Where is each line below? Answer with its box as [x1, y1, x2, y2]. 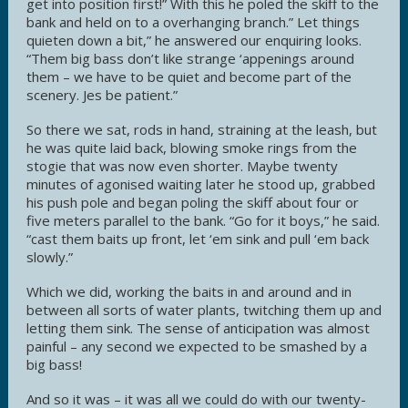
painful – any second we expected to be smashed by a [26, 336, 367, 355]
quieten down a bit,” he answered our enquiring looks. [26, 30, 362, 49]
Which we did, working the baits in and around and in [26, 281, 352, 301]
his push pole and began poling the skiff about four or [26, 192, 359, 211]
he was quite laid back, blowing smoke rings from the [26, 138, 357, 157]
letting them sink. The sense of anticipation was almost [26, 318, 370, 337]
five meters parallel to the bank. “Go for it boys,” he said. [26, 210, 380, 229]
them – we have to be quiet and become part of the [26, 66, 352, 86]
